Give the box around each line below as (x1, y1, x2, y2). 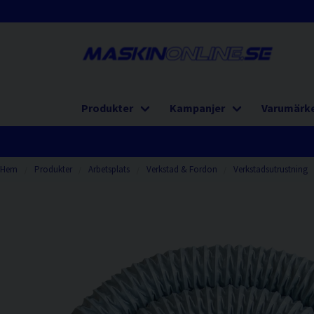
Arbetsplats (88, 163, 130, 175)
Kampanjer (170, 101, 225, 115)
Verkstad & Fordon (146, 163, 217, 175)
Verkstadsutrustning (233, 163, 308, 175)
